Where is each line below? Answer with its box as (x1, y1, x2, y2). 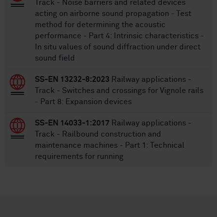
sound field (35, 54, 75, 62)
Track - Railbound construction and (35, 130, 161, 139)
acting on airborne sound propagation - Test (35, 10, 191, 18)
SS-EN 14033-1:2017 (35, 119, 109, 127)
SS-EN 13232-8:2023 (35, 76, 109, 84)
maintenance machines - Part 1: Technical (35, 141, 185, 150)
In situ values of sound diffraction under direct (35, 43, 201, 51)
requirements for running (35, 153, 124, 161)
